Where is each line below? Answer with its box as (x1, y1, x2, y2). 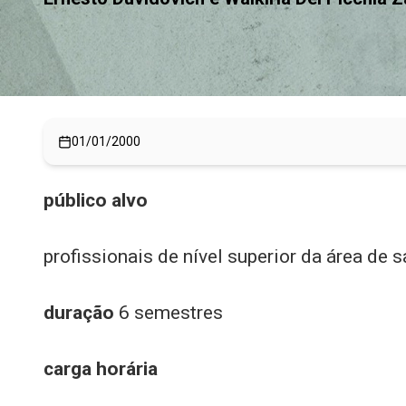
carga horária (43, 358, 158, 380)
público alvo (43, 189, 148, 211)
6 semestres (114, 302, 223, 324)
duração (43, 302, 114, 324)
